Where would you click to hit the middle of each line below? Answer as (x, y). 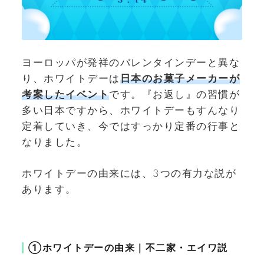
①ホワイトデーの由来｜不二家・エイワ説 (128, 248)
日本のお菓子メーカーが (180, 79)
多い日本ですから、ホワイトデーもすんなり (131, 110)
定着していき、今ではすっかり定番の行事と (131, 126)
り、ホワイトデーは (71, 79)
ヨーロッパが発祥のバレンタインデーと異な (131, 63)
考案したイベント (65, 95)
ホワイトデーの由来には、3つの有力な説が (129, 173)
